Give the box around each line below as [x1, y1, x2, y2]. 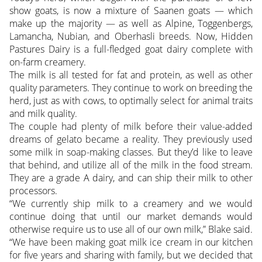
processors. [9, 184, 57, 198]
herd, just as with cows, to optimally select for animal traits [9, 94, 253, 108]
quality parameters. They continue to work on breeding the [9, 81, 253, 95]
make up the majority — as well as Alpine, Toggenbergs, [9, 17, 253, 30]
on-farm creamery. [9, 56, 86, 69]
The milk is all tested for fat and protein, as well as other [9, 68, 253, 82]
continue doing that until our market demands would [9, 210, 253, 223]
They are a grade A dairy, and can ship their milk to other [9, 171, 253, 185]
